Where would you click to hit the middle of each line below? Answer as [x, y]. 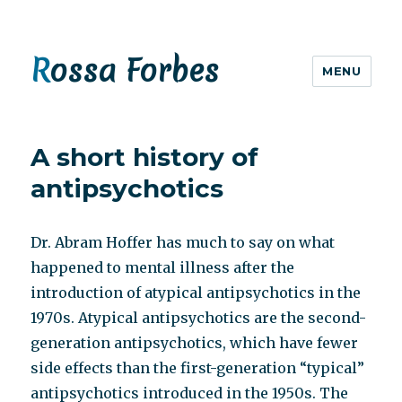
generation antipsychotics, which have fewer [195, 343]
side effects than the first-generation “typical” [198, 368]
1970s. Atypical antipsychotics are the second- [199, 318]
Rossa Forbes [135, 71]
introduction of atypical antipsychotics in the [196, 293]
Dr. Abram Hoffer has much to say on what [183, 242]
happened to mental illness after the [163, 267]
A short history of [145, 157]
